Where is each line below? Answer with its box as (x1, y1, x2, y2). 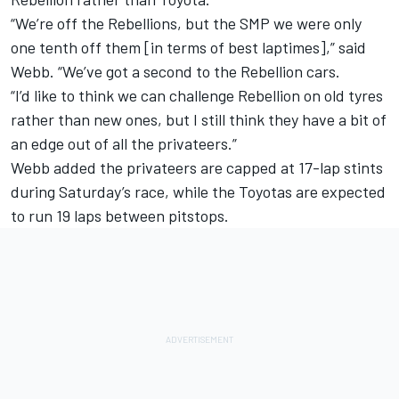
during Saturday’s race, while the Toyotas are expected (11, 182, 386, 202)
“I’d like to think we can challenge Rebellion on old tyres (11, 85, 383, 106)
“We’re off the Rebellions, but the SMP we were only (11, 13, 362, 34)
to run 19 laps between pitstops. (11, 206, 229, 226)
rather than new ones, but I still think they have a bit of (11, 110, 387, 130)
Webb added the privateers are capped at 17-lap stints (11, 158, 383, 178)
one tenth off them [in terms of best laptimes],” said (11, 37, 366, 58)
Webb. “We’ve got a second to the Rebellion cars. (11, 61, 340, 82)
